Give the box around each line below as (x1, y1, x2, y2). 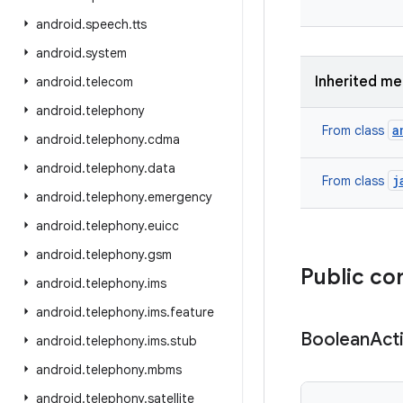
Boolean (300, 328, 370, 351)
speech (85, 16, 129, 32)
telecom (85, 74, 133, 90)
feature (170, 304, 214, 320)
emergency (148, 189, 212, 205)
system (85, 45, 127, 61)
